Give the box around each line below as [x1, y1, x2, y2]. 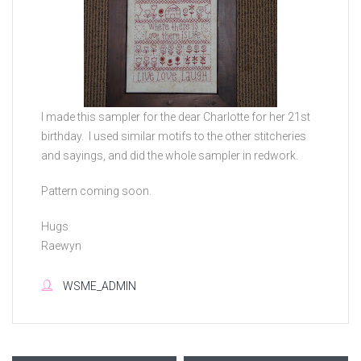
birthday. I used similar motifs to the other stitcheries [41, 130, 306, 143]
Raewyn [41, 239, 81, 253]
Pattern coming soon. [41, 185, 151, 198]
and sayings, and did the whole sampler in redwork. [41, 149, 298, 163]
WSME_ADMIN [63, 280, 136, 293]
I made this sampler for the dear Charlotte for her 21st [41, 110, 310, 124]
